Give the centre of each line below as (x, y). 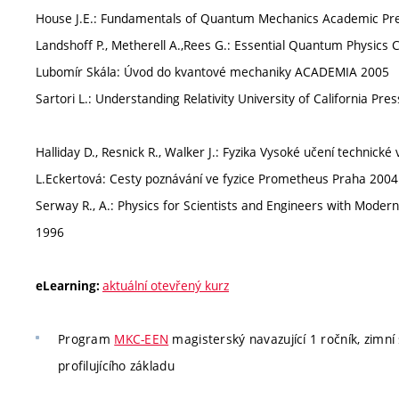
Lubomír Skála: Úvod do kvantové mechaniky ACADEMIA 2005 (212, 72)
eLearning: (69, 286)
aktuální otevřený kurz (166, 285)
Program (86, 339)
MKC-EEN (142, 339)
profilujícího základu (116, 366)
